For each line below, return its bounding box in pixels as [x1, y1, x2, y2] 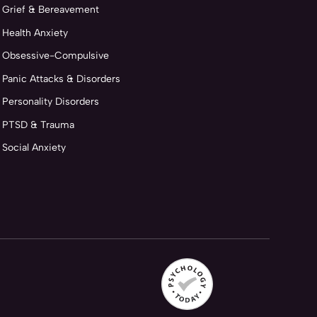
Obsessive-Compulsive [1, 50, 109, 62]
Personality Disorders [1, 96, 99, 108]
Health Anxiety [1, 26, 68, 39]
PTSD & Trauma [1, 118, 74, 131]
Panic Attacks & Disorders [1, 72, 120, 85]
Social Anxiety [1, 142, 66, 154]
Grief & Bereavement [1, 4, 99, 16]
